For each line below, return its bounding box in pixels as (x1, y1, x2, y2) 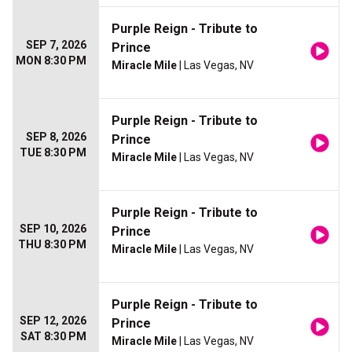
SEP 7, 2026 (26, 38, 86, 52)
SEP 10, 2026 (20, 222, 86, 236)
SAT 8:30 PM (20, 330, 86, 343)
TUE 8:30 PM (20, 146, 86, 159)
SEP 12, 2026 (20, 314, 86, 328)
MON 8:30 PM (16, 54, 86, 68)
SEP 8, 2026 (26, 130, 86, 144)
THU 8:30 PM (18, 238, 86, 251)
